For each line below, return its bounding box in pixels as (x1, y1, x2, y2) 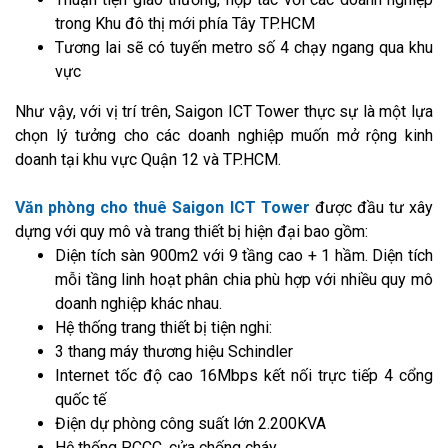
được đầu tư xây (309, 197, 434, 217)
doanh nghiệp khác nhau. (55, 293, 222, 313)
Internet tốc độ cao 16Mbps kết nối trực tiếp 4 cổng (55, 365, 433, 385)
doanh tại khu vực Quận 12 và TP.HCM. (15, 149, 281, 169)
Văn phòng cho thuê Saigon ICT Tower (15, 197, 310, 217)
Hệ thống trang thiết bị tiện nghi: (55, 317, 272, 337)
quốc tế (55, 389, 106, 409)
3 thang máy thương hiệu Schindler (55, 341, 293, 361)
